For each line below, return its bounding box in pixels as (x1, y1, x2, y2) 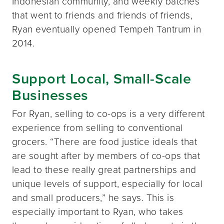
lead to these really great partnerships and (12, 162, 196, 177)
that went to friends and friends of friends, (12, 8, 193, 23)
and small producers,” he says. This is (12, 190, 174, 205)
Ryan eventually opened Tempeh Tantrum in (12, 22, 201, 37)
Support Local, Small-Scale (12, 68, 191, 89)
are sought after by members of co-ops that (12, 148, 200, 163)
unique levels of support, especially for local (12, 176, 203, 191)
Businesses (12, 84, 89, 106)
